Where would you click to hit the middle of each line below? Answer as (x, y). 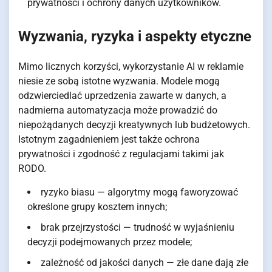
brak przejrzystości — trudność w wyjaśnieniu (138, 227)
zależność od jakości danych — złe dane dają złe (144, 262)
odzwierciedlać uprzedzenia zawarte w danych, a (122, 95)
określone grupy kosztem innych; (97, 206)
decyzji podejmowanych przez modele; (110, 242)
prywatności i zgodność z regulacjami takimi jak (121, 154)
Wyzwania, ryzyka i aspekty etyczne (135, 36)
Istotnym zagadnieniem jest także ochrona (109, 139)
